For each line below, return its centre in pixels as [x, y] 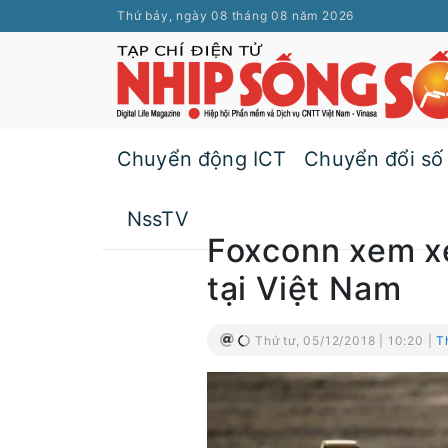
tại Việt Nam [304, 288]
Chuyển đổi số [374, 159]
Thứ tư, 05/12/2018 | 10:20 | [344, 340]
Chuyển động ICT [202, 159]
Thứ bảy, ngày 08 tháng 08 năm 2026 [236, 15]
